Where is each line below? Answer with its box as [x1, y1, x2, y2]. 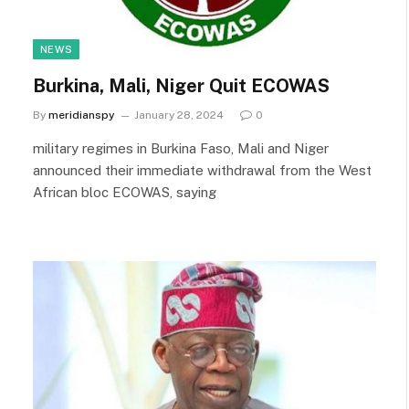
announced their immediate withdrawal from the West [33, 162, 372, 178]
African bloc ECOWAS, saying [33, 184, 216, 200]
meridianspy [48, 108, 115, 121]
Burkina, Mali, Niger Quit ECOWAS [33, 74, 330, 97]
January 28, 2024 [134, 108, 224, 121]
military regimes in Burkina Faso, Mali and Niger [33, 140, 329, 156]
